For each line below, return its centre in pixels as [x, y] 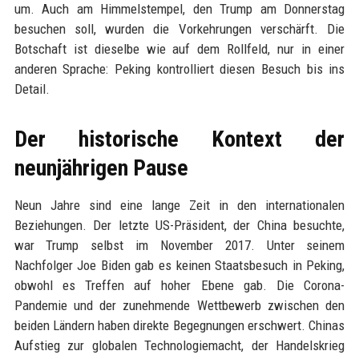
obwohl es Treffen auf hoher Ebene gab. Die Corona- [179, 285]
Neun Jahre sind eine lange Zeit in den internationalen [179, 205]
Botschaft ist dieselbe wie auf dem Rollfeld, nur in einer [179, 49]
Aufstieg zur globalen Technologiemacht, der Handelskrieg [179, 345]
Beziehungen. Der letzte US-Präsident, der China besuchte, [179, 225]
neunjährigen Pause [101, 168]
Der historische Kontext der [179, 139]
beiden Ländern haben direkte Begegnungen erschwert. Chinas [179, 325]
